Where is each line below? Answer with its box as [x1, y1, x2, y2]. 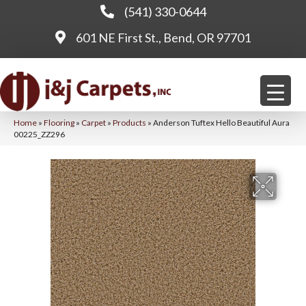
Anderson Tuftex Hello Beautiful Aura [153, 117, 290, 128]
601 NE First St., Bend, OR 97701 [76, 30, 251, 45]
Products [113, 117, 146, 128]
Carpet [81, 117, 106, 128]
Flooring [44, 117, 74, 128]
